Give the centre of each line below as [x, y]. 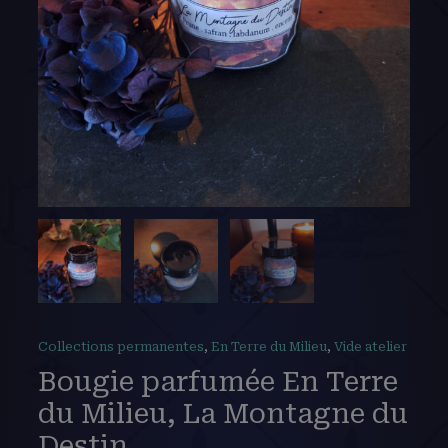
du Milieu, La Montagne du [222, 413]
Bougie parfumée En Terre [217, 381]
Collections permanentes [120, 347]
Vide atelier [370, 347]
